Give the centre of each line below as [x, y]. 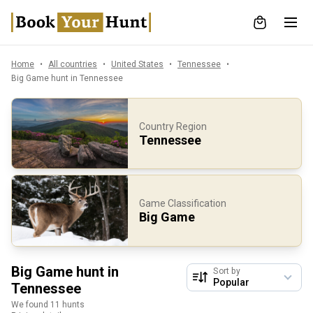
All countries [73, 64]
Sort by [227, 271]
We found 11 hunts [48, 304]
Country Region [173, 127]
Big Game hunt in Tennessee [67, 78]
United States [137, 64]
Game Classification [182, 204]
